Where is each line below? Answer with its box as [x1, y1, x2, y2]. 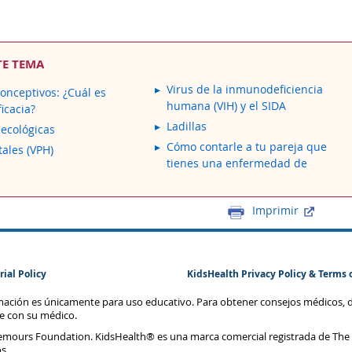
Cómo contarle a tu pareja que [167, 139, 328, 154]
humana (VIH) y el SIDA [167, 98, 287, 113]
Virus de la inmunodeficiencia [167, 82, 324, 97]
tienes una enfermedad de [167, 156, 308, 170]
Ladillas [167, 119, 207, 134]
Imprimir [252, 202, 299, 218]
